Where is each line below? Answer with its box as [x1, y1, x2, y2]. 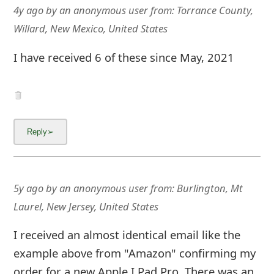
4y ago [13, 3, 43, 18]
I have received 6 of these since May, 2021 [13, 49, 234, 65]
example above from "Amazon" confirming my [13, 245, 256, 261]
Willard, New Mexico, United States [13, 21, 168, 36]
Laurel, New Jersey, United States [13, 199, 158, 214]
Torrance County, [176, 3, 253, 18]
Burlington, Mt [176, 181, 243, 196]
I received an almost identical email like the [13, 227, 240, 243]
